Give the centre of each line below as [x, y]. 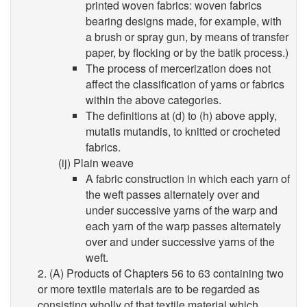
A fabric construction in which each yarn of [188, 178]
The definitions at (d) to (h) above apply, [181, 115]
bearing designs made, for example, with [184, 21]
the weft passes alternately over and [173, 194]
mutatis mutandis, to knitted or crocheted [183, 131]
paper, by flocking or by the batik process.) [187, 52]
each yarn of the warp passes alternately [183, 225]
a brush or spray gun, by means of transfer [187, 36]
